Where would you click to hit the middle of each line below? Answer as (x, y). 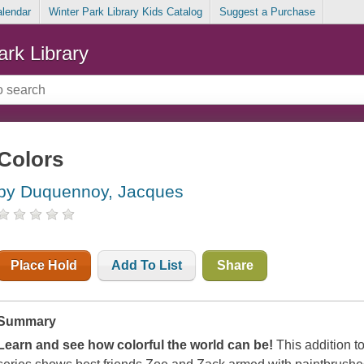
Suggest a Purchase (267, 12)
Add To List (147, 266)
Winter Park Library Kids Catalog (125, 12)
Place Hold (44, 266)
